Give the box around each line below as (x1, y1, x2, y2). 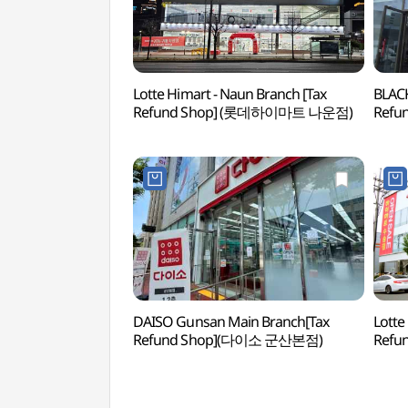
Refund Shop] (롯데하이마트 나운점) (133, 102, 353, 122)
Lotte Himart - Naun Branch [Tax (133, 84, 327, 104)
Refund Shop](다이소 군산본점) (133, 330, 323, 350)
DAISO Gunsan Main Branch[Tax (133, 311, 330, 331)
